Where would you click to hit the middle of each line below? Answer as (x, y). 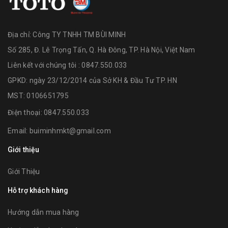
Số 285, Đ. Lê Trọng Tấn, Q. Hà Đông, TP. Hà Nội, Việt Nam (102, 50)
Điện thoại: (26, 113)
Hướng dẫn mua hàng (44, 212)
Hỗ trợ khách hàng (38, 191)
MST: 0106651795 (38, 96)
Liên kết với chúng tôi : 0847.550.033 (67, 65)
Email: (19, 131)
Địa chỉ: (20, 35)
